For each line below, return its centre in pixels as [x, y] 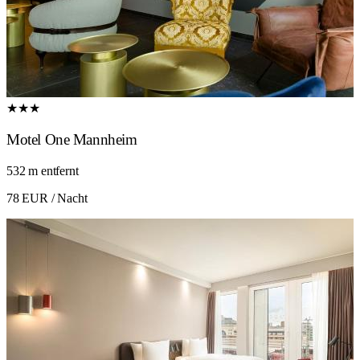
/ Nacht [67, 198]
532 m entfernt [43, 170]
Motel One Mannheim [72, 140]
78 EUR [27, 198]
